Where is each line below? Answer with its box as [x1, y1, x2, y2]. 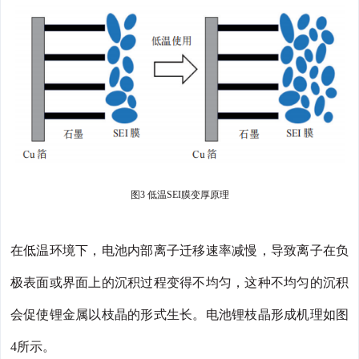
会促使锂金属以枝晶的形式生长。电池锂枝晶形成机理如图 [10, 308, 349, 322]
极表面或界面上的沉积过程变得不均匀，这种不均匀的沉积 [10, 276, 349, 290]
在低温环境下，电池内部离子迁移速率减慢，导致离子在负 [10, 244, 349, 258]
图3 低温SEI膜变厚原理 [130, 189, 229, 201]
